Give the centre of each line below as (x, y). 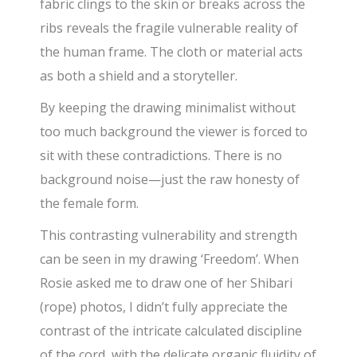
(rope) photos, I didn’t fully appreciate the (164, 307)
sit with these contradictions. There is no (161, 156)
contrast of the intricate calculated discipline (171, 331)
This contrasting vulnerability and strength (169, 235)
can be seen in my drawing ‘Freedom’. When (170, 259)
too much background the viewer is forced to (174, 132)
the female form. (90, 204)
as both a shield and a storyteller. (139, 76)
